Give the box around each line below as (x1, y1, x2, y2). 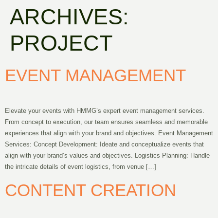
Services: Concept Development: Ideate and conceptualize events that (5, 141, 204, 148)
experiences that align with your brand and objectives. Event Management (5, 129, 213, 137)
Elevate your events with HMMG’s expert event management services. (5, 107, 204, 114)
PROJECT (10, 31, 112, 55)
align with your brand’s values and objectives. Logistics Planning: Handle (5, 152, 210, 159)
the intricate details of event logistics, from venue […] (5, 163, 156, 170)
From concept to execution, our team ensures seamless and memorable (5, 118, 208, 126)
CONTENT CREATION (5, 181, 176, 200)
